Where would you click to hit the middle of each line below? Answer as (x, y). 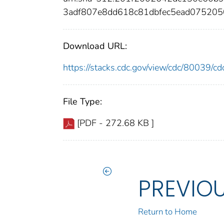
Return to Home (168, 212)
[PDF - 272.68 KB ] (115, 123)
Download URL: (95, 46)
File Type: (82, 102)
